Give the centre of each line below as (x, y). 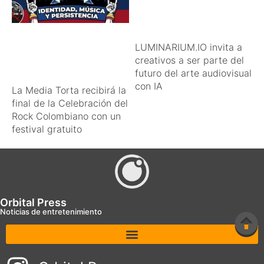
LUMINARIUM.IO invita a (189, 47)
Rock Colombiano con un (66, 116)
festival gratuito (47, 129)
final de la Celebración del (70, 103)
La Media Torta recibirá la (69, 90)
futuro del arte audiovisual (193, 73)
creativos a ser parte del (189, 60)
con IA (149, 86)
